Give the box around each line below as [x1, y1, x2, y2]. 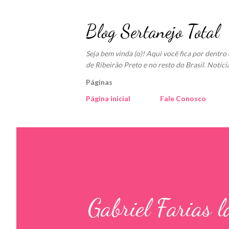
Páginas [86, 78, 112, 86]
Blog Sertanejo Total [86, 20, 219, 42]
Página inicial [86, 94, 130, 103]
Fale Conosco [160, 94, 206, 103]
